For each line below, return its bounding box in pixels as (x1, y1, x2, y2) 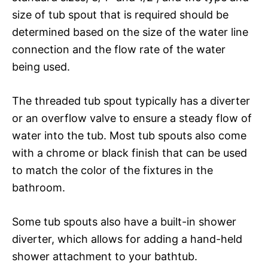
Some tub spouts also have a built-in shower (12, 215, 236, 228)
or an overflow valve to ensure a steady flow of (12, 111, 252, 124)
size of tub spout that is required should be (12, 8, 229, 21)
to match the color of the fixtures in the (12, 163, 213, 176)
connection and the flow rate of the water (12, 42, 226, 56)
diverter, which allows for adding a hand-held (12, 232, 242, 245)
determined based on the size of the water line (12, 25, 248, 38)
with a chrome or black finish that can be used (12, 146, 247, 159)
